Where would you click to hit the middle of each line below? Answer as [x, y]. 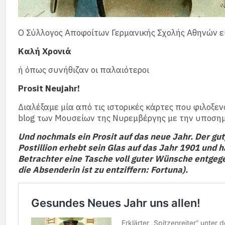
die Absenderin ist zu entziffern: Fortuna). [103, 170]
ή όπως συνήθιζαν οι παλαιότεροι [84, 70]
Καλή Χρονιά [45, 51]
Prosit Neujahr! [49, 88]
